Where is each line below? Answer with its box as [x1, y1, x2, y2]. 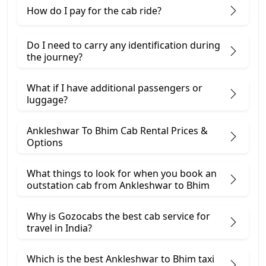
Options [27, 136, 63, 150]
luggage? [27, 93, 68, 107]
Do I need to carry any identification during [27, 39, 220, 52]
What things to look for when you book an [27, 167, 217, 180]
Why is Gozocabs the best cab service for [27, 210, 210, 223]
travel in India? [27, 221, 92, 235]
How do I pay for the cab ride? [27, 4, 161, 18]
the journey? [27, 50, 83, 64]
